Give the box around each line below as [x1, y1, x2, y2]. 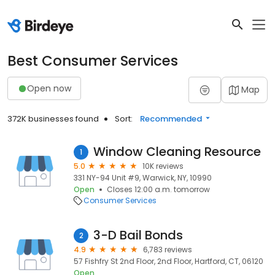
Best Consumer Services [7, 51, 178, 71]
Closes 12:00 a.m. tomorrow [107, 184, 210, 195]
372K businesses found [7, 113, 99, 125]
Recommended [140, 113, 202, 125]
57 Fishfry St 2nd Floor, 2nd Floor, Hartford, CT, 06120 [74, 256, 263, 266]
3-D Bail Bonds [93, 227, 183, 244]
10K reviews [142, 161, 184, 171]
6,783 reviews [143, 244, 192, 255]
